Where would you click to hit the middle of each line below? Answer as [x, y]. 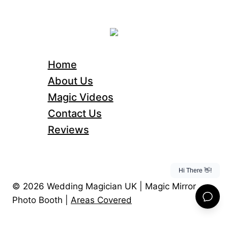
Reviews [68, 130]
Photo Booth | [41, 200]
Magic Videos [80, 97]
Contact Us [75, 113]
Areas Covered [101, 200]
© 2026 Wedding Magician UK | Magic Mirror [104, 186]
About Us [70, 81]
